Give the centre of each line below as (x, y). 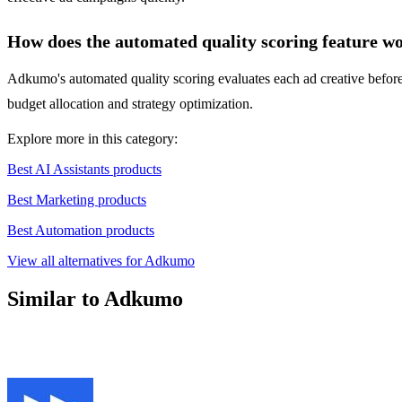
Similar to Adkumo (95, 299)
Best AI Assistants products (84, 170)
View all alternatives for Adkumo (101, 261)
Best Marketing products (77, 200)
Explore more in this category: (92, 139)
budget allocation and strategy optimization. (130, 104)
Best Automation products (81, 231)
